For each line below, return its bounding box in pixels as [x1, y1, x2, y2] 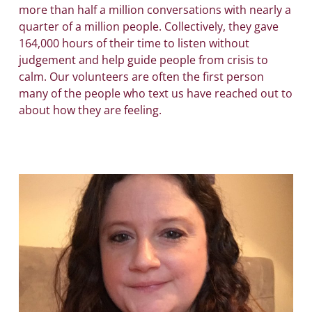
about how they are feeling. [18, 102, 162, 118]
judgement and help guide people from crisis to [18, 52, 268, 68]
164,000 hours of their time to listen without [18, 36, 249, 52]
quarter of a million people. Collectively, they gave [18, 19, 279, 35]
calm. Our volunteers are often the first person [18, 69, 264, 85]
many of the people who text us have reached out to [18, 86, 292, 102]
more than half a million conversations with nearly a [18, 2, 291, 18]
